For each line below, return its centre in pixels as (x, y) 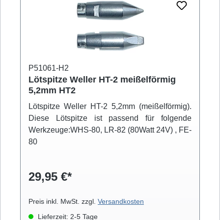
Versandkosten (121, 202)
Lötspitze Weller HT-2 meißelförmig (102, 80)
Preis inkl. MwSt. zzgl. (63, 202)
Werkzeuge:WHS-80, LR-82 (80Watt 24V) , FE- (110, 130)
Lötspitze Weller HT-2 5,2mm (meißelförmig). (110, 107)
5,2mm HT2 (52, 91)
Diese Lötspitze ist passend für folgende (110, 118)
